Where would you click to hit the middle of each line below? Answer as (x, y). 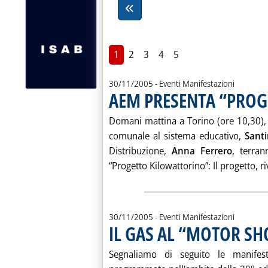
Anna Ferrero (202, 151)
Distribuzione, (140, 151)
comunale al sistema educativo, (177, 136)
